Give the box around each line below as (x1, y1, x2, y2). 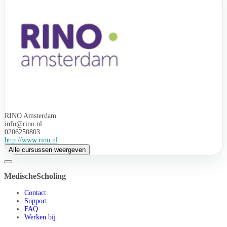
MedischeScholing (4, 171, 66, 180)
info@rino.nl (5, 120, 42, 128)
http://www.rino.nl (5, 136, 58, 144)
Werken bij (24, 213, 56, 221)
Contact (24, 188, 46, 197)
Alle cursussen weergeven (9, 145, 86, 154)
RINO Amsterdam (5, 111, 56, 120)
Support (24, 197, 47, 205)
